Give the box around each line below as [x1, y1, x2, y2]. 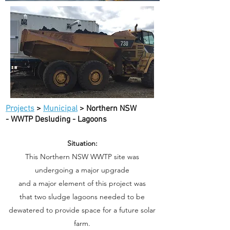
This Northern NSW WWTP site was [25, 152, 139, 161]
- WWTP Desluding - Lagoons [6, 114, 107, 125]
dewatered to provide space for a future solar [9, 205, 156, 215]
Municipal [43, 104, 78, 114]
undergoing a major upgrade [35, 165, 129, 175]
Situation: [67, 139, 98, 148]
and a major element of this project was [18, 179, 146, 188]
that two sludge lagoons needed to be [20, 192, 145, 201]
